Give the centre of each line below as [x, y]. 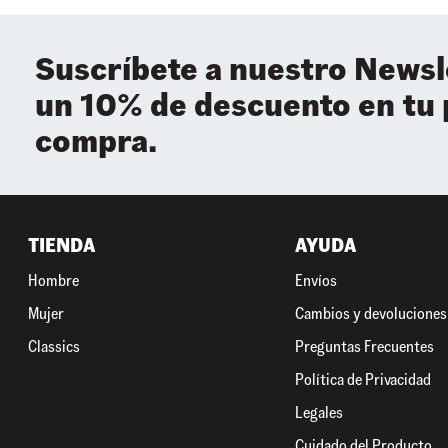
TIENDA [61, 246]
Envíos [316, 281]
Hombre [53, 281]
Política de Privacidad [363, 380]
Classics [54, 347]
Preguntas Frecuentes [365, 347]
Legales [319, 413]
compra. [96, 141]
